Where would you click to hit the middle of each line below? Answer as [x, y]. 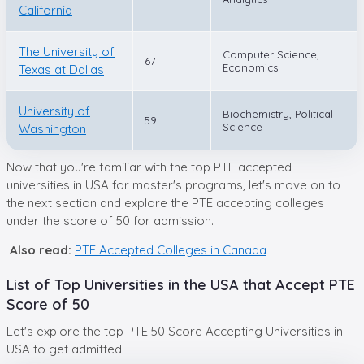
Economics [250, 67]
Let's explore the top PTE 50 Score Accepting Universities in [175, 331]
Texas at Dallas [61, 69]
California [45, 10]
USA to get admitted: [65, 349]
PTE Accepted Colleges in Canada [171, 249]
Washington [52, 128]
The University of [67, 51]
